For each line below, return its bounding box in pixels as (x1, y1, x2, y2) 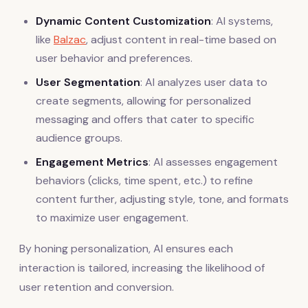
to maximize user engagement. (36, 210, 188, 225)
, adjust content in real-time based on (86, 32, 276, 47)
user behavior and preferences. (36, 50, 192, 65)
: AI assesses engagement (148, 154, 278, 169)
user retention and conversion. (19, 279, 174, 294)
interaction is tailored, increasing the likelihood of (19, 260, 265, 275)
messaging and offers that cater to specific (36, 111, 254, 126)
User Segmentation (36, 74, 140, 89)
